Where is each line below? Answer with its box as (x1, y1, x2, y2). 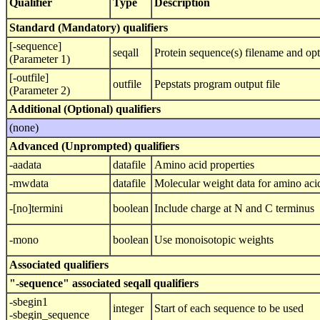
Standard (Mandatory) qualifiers (9, 21, 168, 34)
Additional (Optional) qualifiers (9, 103, 161, 116)
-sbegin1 (9, 296, 48, 309)
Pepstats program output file (154, 78, 280, 91)
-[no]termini (9, 202, 63, 215)
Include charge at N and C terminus (154, 202, 314, 215)
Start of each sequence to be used (154, 302, 304, 315)
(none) (9, 121, 39, 134)
